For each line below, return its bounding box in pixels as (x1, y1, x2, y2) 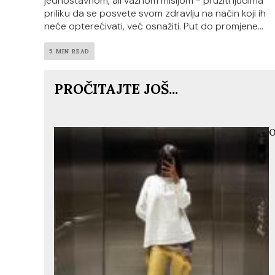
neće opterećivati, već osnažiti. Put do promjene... (44, 19, 263, 33)
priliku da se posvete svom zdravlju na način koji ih (44, 6, 266, 20)
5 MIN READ (49, 47, 90, 55)
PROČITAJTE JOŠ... (54, 79, 178, 98)
